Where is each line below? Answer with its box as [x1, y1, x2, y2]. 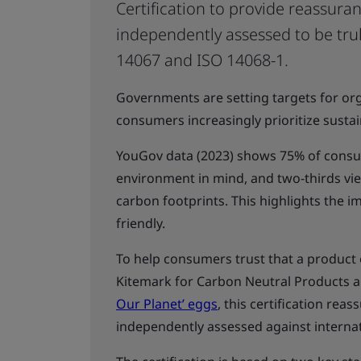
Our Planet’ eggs [116, 295, 218, 313]
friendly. [116, 214, 165, 232]
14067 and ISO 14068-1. [116, 49, 288, 71]
